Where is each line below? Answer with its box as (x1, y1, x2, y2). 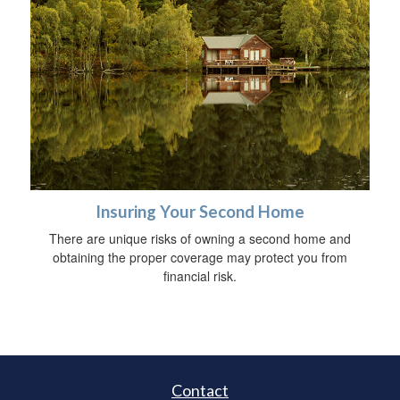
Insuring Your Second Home (96, 201, 304, 221)
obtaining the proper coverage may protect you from (53, 247, 347, 266)
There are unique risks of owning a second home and (49, 229, 351, 247)
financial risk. (163, 266, 237, 285)
